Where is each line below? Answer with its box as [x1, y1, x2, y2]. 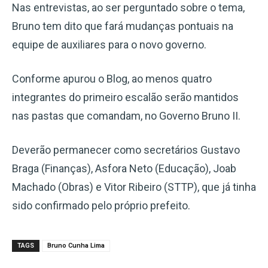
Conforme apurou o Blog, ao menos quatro [12, 72, 212, 85]
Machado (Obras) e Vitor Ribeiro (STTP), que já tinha [12, 181, 256, 193]
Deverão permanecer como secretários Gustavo [12, 144, 240, 156]
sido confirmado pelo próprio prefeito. [12, 199, 190, 212]
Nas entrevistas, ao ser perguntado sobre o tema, [12, 1, 245, 14]
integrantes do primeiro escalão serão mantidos [12, 91, 239, 103]
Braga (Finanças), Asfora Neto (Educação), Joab [12, 162, 236, 175]
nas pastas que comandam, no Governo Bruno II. [12, 109, 240, 122]
